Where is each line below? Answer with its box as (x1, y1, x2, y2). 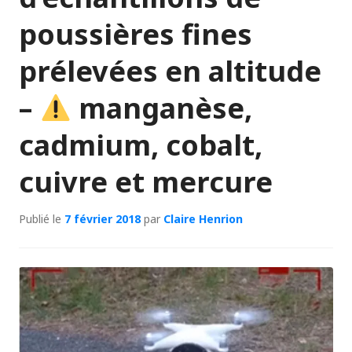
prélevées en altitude (19, 52, 321, 90)
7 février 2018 (64, 211, 141, 226)
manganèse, (71, 89, 253, 127)
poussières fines (19, 15, 252, 53)
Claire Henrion (163, 211, 243, 226)
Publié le (19, 211, 64, 226)
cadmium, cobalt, (19, 126, 262, 164)
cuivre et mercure (19, 163, 273, 201)
